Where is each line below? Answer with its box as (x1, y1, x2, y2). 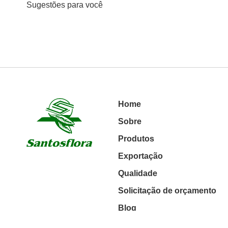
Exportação (118, 151, 163, 160)
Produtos (118, 134, 155, 143)
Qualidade (118, 168, 158, 178)
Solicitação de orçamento (118, 186, 217, 195)
